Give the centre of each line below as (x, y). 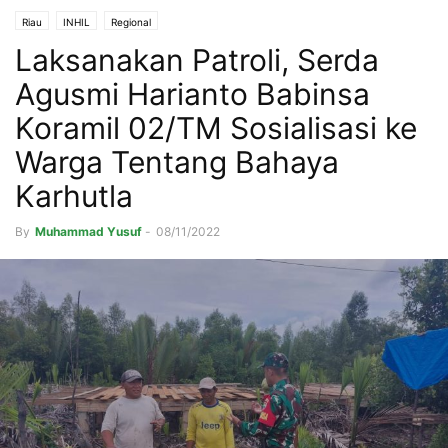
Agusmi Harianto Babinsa (192, 94)
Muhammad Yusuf (88, 232)
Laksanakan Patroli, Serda (197, 60)
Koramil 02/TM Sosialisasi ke (216, 128)
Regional (131, 22)
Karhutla (74, 196)
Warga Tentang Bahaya (177, 162)
